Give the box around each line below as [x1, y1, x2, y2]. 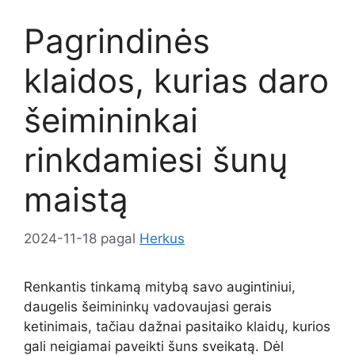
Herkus [139, 230, 185, 246]
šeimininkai [24, 100, 198, 140]
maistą [24, 179, 128, 219]
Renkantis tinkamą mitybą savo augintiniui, [24, 278, 296, 295]
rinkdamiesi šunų [24, 139, 288, 180]
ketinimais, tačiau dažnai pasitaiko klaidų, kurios [24, 318, 330, 334]
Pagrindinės [24, 21, 210, 61]
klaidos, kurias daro [24, 60, 329, 101]
